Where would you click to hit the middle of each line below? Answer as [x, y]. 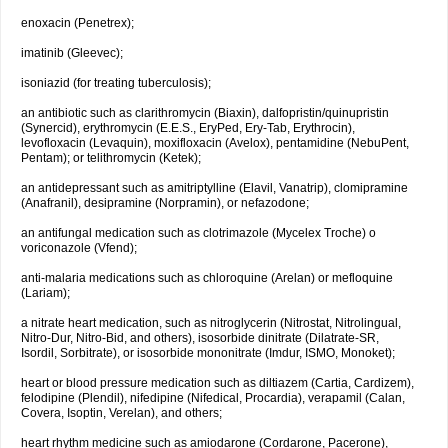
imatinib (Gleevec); [72, 53]
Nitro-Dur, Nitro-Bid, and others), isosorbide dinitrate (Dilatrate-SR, [200, 338]
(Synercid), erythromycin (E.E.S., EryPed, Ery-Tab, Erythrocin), [188, 128]
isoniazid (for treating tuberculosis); [116, 83]
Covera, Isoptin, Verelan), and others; [121, 413]
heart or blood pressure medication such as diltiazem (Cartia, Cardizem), [217, 383]
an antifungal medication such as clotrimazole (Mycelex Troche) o [198, 233]
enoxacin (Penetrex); [77, 23]
